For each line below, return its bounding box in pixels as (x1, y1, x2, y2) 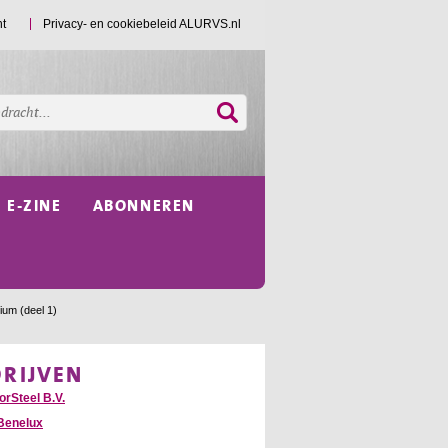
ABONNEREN (92, 193, 195, 219)
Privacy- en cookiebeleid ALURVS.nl (43, 16, 241, 31)
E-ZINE (7, 193, 62, 219)
